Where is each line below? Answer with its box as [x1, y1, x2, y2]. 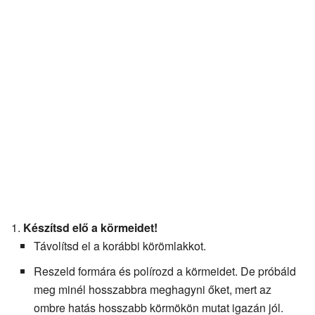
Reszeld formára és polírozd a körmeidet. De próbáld [34, 262, 296, 279]
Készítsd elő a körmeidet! [23, 219, 157, 236]
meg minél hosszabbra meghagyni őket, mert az [34, 281, 271, 297]
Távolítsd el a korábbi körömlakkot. [34, 237, 206, 254]
